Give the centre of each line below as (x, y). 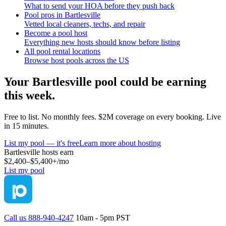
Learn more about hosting (120, 143)
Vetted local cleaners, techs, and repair (85, 24)
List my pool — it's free (42, 143)
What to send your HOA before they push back (99, 6)
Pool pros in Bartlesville (62, 15)
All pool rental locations (62, 51)
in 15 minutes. (26, 126)
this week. (30, 95)
